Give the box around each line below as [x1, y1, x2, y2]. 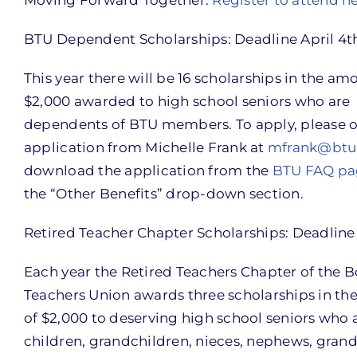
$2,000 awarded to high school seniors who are [23, 92, 351, 109]
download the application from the [23, 162, 273, 178]
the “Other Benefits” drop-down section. [23, 185, 304, 202]
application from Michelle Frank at [23, 139, 268, 155]
